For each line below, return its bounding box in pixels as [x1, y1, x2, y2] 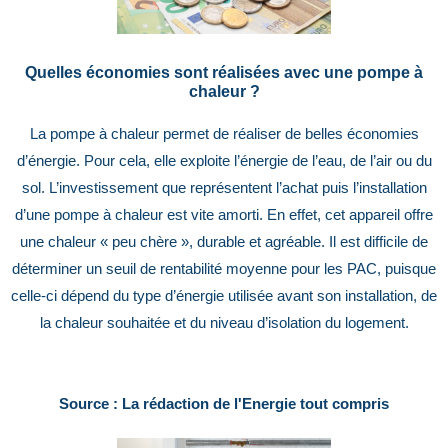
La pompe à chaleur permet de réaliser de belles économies [29, 126, 419, 143]
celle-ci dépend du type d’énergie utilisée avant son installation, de [11, 288, 437, 305]
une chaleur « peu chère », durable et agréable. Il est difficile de [20, 234, 428, 251]
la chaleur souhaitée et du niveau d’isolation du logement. [39, 315, 409, 332]
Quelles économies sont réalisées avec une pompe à [25, 63, 423, 82]
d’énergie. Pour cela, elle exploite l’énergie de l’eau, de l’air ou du [16, 153, 432, 170]
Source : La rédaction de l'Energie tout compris [59, 396, 389, 413]
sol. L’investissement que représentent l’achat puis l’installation [21, 180, 427, 197]
